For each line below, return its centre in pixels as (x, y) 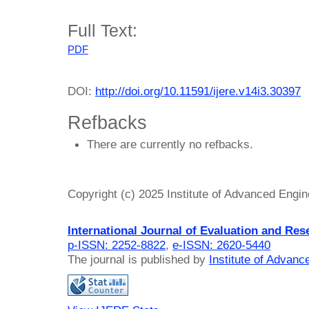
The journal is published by (138, 259)
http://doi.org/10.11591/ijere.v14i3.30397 (198, 91)
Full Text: (102, 31)
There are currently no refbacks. (170, 144)
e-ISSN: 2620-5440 (221, 245)
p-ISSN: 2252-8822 (117, 245)
